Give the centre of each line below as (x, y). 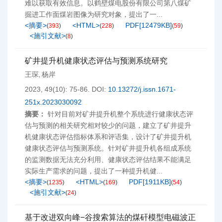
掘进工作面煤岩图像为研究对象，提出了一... (94, 14)
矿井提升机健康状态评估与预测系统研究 (96, 61)
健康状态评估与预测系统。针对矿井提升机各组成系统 (108, 148)
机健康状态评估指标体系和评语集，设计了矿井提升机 (108, 137)
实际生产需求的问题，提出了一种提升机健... (94, 171)
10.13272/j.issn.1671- (142, 89)
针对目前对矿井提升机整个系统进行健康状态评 (120, 114)
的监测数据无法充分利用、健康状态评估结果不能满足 (108, 160)
